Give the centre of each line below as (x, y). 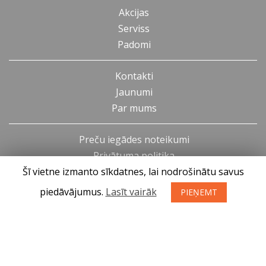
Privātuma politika (134, 156)
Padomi (134, 45)
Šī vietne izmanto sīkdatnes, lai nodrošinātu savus (133, 172)
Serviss (134, 29)
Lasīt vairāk (131, 192)
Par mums (134, 108)
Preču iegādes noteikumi (134, 140)
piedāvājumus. (72, 192)
